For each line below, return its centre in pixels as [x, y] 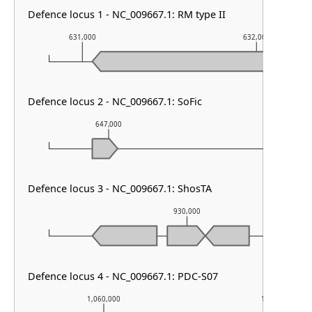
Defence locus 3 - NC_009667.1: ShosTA [120, 189]
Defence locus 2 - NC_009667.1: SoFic [115, 102]
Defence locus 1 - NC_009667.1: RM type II [127, 15]
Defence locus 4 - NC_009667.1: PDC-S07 [123, 276]
